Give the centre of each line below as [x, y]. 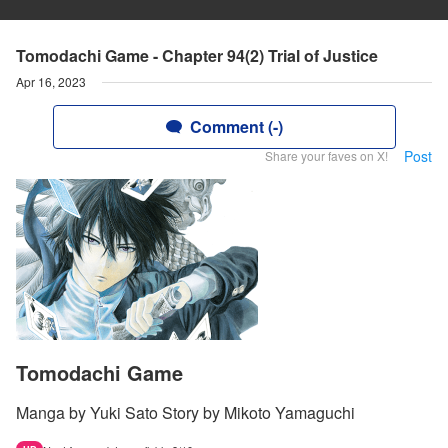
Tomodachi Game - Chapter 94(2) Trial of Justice [197, 55]
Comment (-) [236, 126]
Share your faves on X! [326, 155]
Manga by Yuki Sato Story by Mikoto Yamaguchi [185, 413]
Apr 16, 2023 [51, 81]
